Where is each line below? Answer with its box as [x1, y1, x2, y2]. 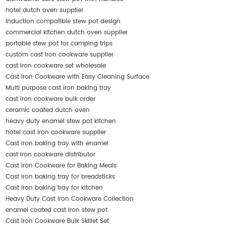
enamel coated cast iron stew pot [6, 205, 108, 215]
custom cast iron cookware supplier [6, 50, 114, 60]
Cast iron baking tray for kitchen [6, 183, 103, 193]
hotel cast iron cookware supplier [6, 128, 106, 138]
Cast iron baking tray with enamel [6, 139, 109, 149]
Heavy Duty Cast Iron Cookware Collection [6, 194, 134, 204]
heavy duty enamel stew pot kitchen [6, 117, 117, 127]
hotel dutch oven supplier [6, 6, 84, 16]
